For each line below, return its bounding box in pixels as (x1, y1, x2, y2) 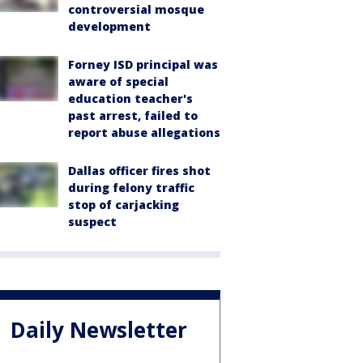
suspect (68, 214, 117, 229)
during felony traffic (68, 180, 194, 195)
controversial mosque (68, 2, 204, 17)
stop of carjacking (68, 197, 179, 212)
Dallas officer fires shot (68, 163, 211, 178)
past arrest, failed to (68, 108, 198, 123)
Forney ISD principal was (68, 57, 218, 72)
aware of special (68, 74, 169, 89)
